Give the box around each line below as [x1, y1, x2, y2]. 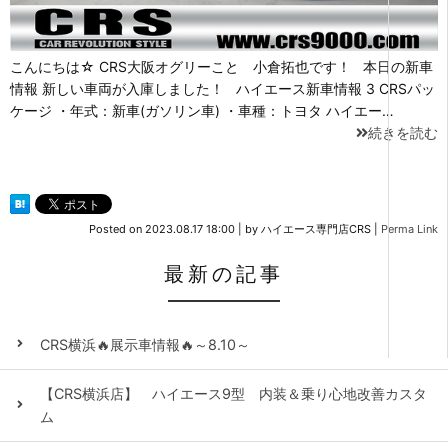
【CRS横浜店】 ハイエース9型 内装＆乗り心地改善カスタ [40, 385, 427, 403]
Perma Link [381, 222, 438, 237]
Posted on [89, 222, 145, 237]
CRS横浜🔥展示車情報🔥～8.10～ [40, 335, 250, 353]
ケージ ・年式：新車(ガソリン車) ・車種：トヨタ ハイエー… [10, 102, 394, 120]
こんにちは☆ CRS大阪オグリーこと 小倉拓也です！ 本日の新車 [10, 58, 433, 76]
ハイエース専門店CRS [261, 222, 371, 237]
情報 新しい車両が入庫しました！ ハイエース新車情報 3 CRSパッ [10, 80, 435, 98]
